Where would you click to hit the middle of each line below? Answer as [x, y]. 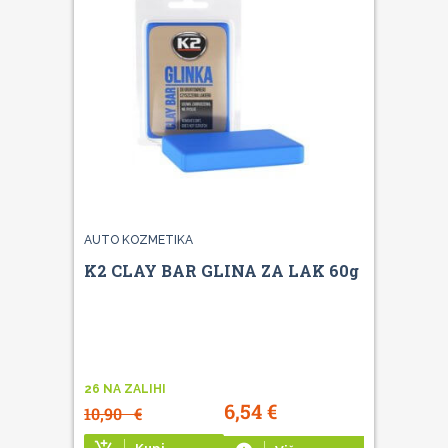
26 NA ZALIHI [125, 388]
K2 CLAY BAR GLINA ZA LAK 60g [221, 270]
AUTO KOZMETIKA [138, 239]
